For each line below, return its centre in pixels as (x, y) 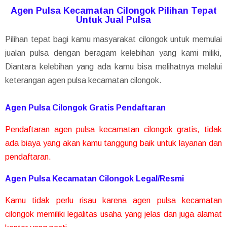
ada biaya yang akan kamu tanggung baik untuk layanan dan (113, 143)
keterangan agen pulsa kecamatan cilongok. (83, 81)
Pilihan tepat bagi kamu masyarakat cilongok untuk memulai (113, 40)
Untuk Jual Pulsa (113, 20)
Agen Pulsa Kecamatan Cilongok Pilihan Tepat (113, 11)
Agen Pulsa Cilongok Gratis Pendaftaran (85, 108)
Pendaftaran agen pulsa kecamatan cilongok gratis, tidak (113, 130)
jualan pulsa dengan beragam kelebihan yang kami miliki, (113, 53)
